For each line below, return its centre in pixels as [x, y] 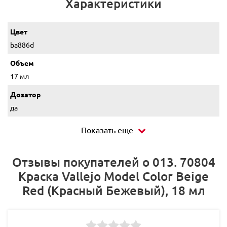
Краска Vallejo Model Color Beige [113, 176]
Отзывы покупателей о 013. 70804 [113, 162]
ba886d [22, 44]
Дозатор [25, 94]
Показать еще [107, 129]
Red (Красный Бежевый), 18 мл [113, 190]
